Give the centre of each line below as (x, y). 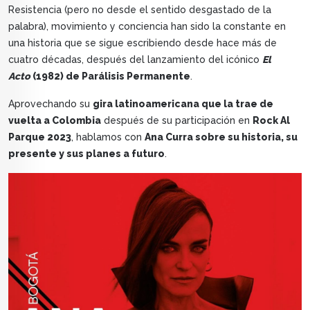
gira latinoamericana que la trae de (183, 104)
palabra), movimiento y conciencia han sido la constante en (147, 27)
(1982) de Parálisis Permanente (110, 76)
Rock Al (271, 121)
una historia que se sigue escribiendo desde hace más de (143, 43)
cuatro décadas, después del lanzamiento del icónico (135, 60)
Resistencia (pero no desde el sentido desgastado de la (140, 10)
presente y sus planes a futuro (86, 154)
